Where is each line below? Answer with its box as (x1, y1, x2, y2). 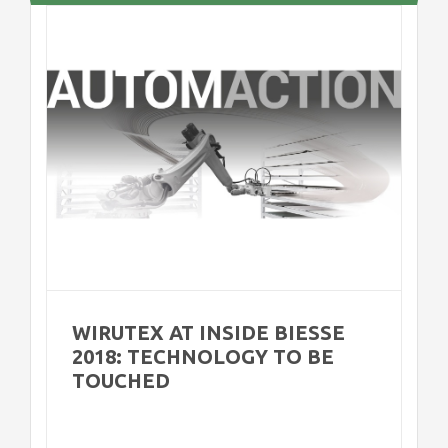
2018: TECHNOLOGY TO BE (72, 344, 334, 368)
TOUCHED (72, 368, 170, 392)
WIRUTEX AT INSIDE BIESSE (72, 320, 345, 344)
